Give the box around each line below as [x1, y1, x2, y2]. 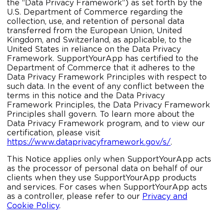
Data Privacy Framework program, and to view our [7, 120, 205, 128]
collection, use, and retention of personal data [7, 18, 184, 26]
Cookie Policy [7, 202, 59, 210]
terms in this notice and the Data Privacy [7, 92, 165, 100]
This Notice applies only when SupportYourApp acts [7, 155, 211, 164]
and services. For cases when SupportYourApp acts [7, 183, 207, 192]
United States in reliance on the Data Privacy [7, 45, 181, 54]
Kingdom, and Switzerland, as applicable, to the [7, 36, 192, 44]
